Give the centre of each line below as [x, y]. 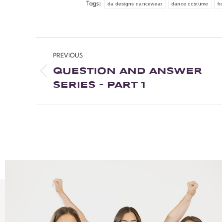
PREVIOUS [68, 55]
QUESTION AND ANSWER [128, 71]
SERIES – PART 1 [99, 85]
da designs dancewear [135, 4]
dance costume [190, 4]
